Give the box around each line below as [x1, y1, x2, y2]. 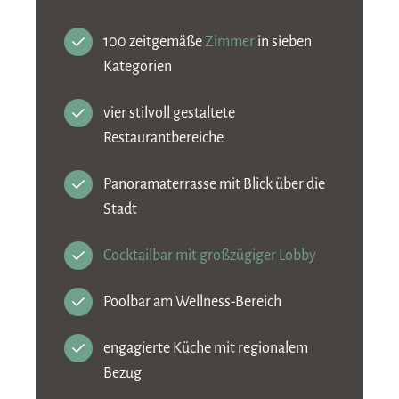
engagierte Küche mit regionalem [103, 339, 308, 356]
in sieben [255, 33, 312, 50]
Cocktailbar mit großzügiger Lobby [103, 247, 316, 264]
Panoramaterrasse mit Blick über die [103, 175, 325, 192]
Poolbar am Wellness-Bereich [103, 293, 281, 310]
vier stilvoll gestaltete [103, 104, 235, 121]
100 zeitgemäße [103, 33, 205, 50]
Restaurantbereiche [103, 129, 224, 146]
